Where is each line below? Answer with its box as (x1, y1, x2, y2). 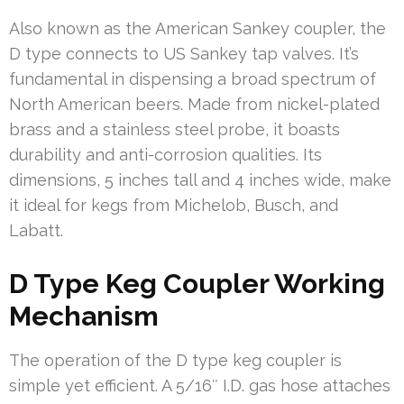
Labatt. (9, 220, 63, 240)
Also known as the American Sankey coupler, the (9, 18, 386, 38)
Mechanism (9, 299, 159, 332)
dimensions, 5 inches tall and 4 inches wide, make (9, 170, 391, 189)
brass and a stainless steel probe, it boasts (9, 119, 340, 139)
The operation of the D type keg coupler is (9, 350, 342, 370)
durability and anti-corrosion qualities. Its (9, 144, 322, 164)
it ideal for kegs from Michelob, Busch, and (9, 195, 338, 215)
